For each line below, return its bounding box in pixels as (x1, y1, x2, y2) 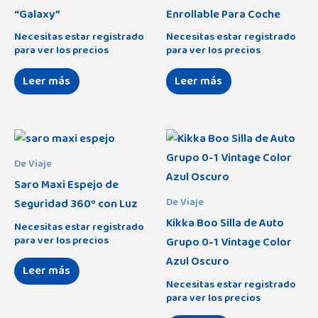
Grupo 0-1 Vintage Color (166, 233, 292, 252)
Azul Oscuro (166, 252, 229, 271)
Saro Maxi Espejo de (14, 175, 119, 194)
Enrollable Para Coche (166, 4, 280, 23)
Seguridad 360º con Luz (14, 194, 138, 214)
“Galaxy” (14, 4, 60, 23)
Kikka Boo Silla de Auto (166, 214, 284, 233)
